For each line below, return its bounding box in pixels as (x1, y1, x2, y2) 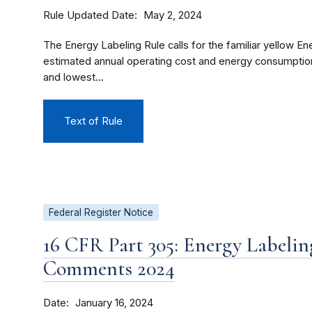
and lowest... (43, 71, 104, 84)
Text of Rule (64, 115, 123, 128)
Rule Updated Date (43, 8, 134, 22)
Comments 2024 (43, 256, 175, 282)
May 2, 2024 (143, 9, 202, 22)
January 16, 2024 (75, 297, 153, 310)
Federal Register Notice (49, 207, 153, 219)
